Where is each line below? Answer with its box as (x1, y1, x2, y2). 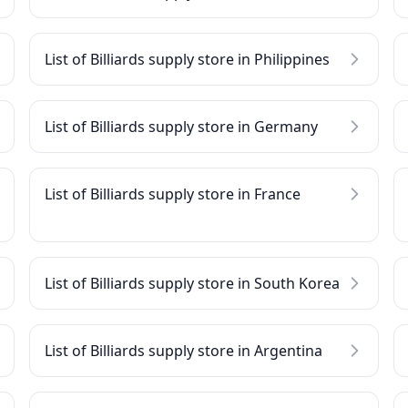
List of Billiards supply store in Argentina (45, 341, 322, 361)
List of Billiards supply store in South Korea (45, 273, 340, 293)
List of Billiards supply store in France (45, 184, 301, 204)
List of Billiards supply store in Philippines (45, 49, 330, 69)
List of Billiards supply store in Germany (45, 117, 318, 137)
